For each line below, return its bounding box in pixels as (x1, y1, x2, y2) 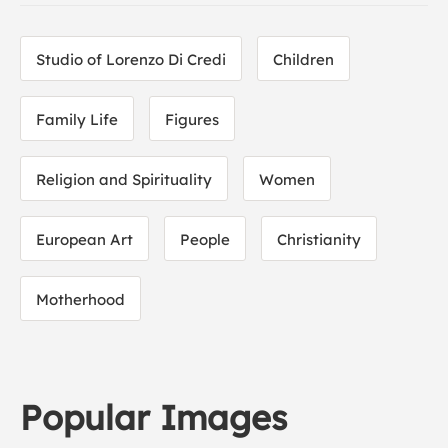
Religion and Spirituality (36, 170, 212, 189)
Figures (165, 110, 219, 129)
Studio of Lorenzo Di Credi (36, 50, 226, 69)
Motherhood (36, 290, 125, 309)
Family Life (36, 110, 118, 129)
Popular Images (20, 396, 287, 439)
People (180, 230, 230, 249)
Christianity (277, 230, 361, 249)
